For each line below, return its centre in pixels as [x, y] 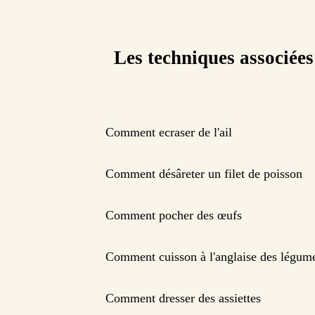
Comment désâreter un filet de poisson [204, 174]
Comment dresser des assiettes [183, 298]
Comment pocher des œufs [174, 216]
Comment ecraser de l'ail [169, 133]
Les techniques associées [214, 58]
